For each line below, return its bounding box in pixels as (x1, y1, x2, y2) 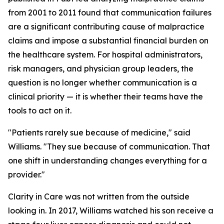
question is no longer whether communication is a (8, 77, 197, 87)
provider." (8, 169, 45, 179)
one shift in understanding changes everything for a (8, 155, 207, 165)
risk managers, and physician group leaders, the (8, 63, 193, 73)
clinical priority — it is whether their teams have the (8, 91, 203, 101)
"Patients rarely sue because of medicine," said (8, 127, 190, 137)
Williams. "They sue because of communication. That (8, 141, 210, 151)
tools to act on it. (8, 105, 71, 115)
